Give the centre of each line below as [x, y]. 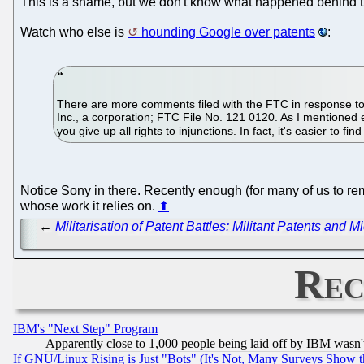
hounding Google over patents [228, 32]
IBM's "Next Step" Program [85, 329]
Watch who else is [74, 32]
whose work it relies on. [89, 206]
